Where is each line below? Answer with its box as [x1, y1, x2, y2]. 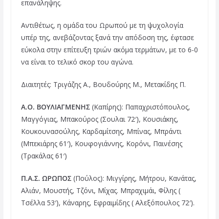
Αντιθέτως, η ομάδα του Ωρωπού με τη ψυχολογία [21, 20, 183, 30]
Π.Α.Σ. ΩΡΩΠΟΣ [21, 173, 71, 183]
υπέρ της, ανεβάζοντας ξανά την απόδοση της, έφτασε [21, 32, 194, 42]
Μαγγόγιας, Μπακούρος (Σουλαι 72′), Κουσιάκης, [21, 114, 178, 124]
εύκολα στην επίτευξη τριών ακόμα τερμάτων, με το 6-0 [21, 44, 198, 54]
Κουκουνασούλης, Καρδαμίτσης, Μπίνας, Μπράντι [21, 126, 181, 136]
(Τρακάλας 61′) [21, 151, 67, 160]
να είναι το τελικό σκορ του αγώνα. [21, 57, 133, 66]
